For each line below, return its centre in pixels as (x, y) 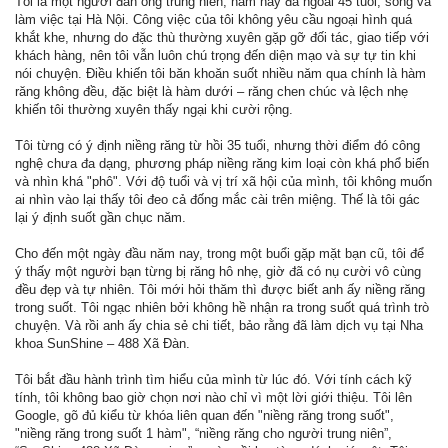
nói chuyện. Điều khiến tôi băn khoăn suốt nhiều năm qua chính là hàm (220, 73)
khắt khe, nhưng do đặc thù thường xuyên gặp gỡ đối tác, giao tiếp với (222, 37)
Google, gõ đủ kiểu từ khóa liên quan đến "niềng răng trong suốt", (204, 415)
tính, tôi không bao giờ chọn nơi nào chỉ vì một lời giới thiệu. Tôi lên (213, 397)
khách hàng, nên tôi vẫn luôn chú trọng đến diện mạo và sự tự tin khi (215, 55)
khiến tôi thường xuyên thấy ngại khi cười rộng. (154, 109)
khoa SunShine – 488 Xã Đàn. (102, 343)
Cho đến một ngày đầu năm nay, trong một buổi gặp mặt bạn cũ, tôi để (219, 253)
